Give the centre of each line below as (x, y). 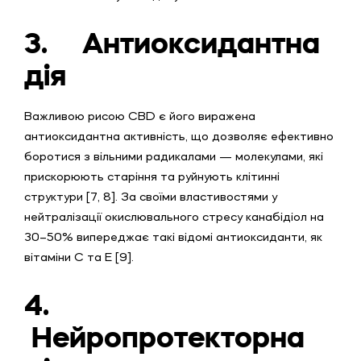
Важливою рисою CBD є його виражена (140, 117)
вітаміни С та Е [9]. (79, 258)
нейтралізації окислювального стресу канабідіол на (174, 218)
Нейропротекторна (164, 336)
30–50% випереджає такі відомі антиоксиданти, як (173, 238)
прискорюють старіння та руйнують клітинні (152, 177)
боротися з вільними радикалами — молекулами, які (174, 157)
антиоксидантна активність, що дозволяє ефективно (179, 137)
